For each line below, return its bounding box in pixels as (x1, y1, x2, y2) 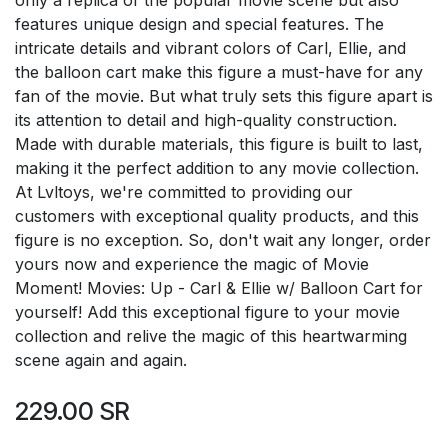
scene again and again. (15, 349, 187, 370)
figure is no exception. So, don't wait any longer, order (15, 229, 431, 250)
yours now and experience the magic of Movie (15, 253, 369, 274)
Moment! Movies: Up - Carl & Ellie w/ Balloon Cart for (15, 277, 423, 298)
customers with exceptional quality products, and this (15, 205, 419, 226)
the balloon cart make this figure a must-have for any (15, 61, 423, 82)
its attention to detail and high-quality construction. (15, 109, 397, 130)
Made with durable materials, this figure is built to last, (15, 133, 423, 154)
